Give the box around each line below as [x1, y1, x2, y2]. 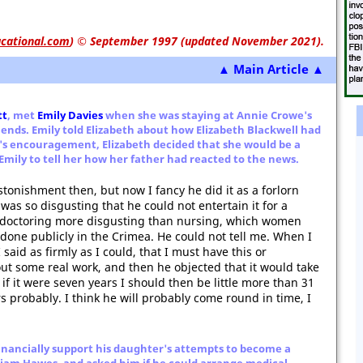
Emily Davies [37, 108, 103, 122]
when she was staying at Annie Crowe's [103, 108, 312, 122]
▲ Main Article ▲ [218, 61, 324, 77]
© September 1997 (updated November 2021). [74, 33, 324, 49]
